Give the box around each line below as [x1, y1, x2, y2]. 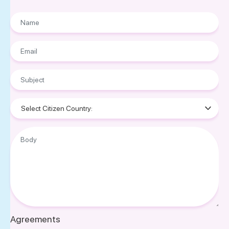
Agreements [10, 214, 60, 224]
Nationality [10, 98, 43, 106]
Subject [10, 70, 34, 78]
